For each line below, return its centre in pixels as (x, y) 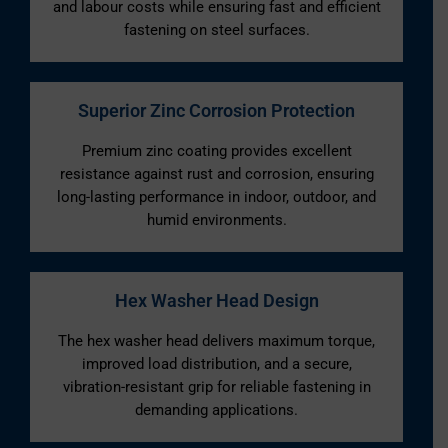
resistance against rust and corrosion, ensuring (216, 173)
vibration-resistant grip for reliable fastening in (216, 386)
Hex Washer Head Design (216, 300)
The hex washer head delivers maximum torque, (216, 340)
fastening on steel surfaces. (216, 29)
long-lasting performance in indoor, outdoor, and (216, 196)
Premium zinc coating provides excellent (216, 150)
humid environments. (216, 219)
